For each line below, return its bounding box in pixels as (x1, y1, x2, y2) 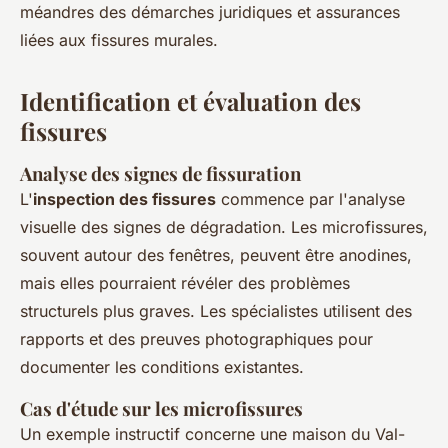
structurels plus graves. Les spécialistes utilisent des (20, 301, 412, 322)
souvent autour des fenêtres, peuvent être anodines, (20, 245, 412, 266)
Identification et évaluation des (20, 85, 361, 118)
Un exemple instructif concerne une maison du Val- (20, 424, 405, 445)
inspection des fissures (33, 189, 216, 210)
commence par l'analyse (216, 189, 405, 210)
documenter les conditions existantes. (20, 357, 304, 378)
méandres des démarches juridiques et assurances (20, 2, 400, 23)
